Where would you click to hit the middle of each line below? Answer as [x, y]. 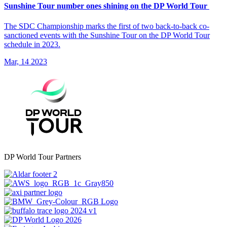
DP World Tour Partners [43, 157]
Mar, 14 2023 [26, 61]
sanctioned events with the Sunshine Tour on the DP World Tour [107, 35]
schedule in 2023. [32, 44]
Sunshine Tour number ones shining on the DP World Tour [107, 6]
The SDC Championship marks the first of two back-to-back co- [107, 26]
